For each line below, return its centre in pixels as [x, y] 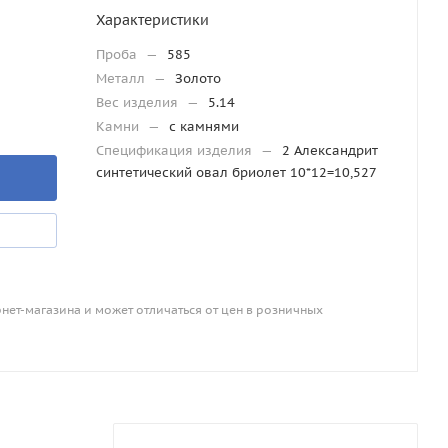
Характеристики [152, 20]
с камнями [204, 126]
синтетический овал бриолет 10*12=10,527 [236, 172]
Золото [198, 78]
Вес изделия [139, 102]
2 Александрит [330, 150]
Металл [122, 78]
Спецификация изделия [176, 150]
